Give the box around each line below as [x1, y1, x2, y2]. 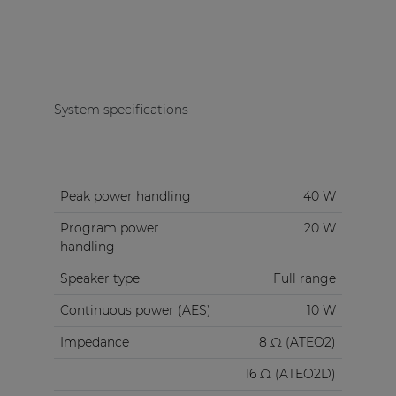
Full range [272, 270, 336, 287]
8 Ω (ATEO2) [258, 334, 336, 351]
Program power [59, 220, 159, 237]
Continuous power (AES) [59, 302, 211, 319]
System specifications [53, 102, 188, 118]
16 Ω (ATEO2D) [244, 366, 336, 383]
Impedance [59, 334, 129, 351]
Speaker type [59, 270, 140, 287]
